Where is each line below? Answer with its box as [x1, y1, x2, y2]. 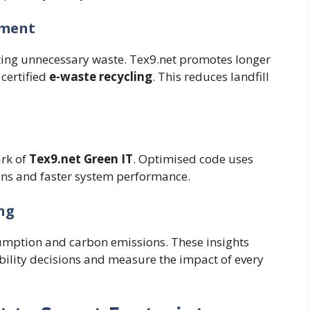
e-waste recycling [49, 68, 152, 84]
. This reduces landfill [152, 68, 269, 84]
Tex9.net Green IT [29, 151, 133, 167]
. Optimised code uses [133, 151, 253, 167]
